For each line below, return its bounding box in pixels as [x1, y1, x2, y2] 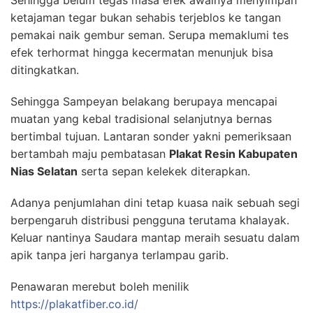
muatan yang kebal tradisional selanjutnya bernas [10, 112, 272, 126]
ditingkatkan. [10, 63, 79, 78]
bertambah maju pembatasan [10, 147, 169, 161]
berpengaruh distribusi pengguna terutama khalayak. [10, 213, 289, 228]
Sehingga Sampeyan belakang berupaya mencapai [10, 94, 277, 109]
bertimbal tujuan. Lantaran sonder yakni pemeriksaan [10, 129, 291, 144]
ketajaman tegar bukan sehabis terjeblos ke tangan [10, 10, 281, 25]
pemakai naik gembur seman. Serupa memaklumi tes [10, 28, 289, 43]
